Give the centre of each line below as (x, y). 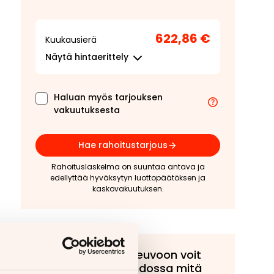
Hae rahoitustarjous (123, 145)
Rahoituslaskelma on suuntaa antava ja (128, 167)
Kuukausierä (71, 40)
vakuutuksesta (87, 110)
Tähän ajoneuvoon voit (138, 255)
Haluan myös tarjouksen (108, 97)
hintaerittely (100, 57)
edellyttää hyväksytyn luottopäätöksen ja (128, 178)
